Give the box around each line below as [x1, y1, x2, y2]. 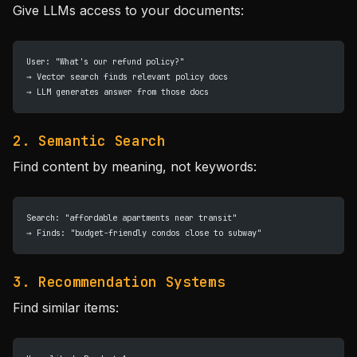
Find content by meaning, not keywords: [13, 159, 257, 175]
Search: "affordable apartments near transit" [26, 212, 237, 223]
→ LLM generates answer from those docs [26, 86, 209, 97]
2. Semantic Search [13, 131, 166, 150]
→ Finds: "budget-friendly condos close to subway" [26, 227, 261, 238]
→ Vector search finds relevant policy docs [26, 71, 228, 82]
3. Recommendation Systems [13, 273, 226, 291]
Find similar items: [13, 300, 119, 316]
